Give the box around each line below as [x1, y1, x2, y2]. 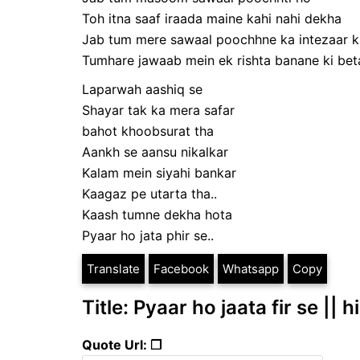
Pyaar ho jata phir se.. [82, 227, 214, 243]
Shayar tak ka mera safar [82, 101, 235, 118]
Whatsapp [223, 260, 279, 276]
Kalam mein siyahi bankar [82, 164, 236, 181]
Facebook [153, 260, 209, 276]
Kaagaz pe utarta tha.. [82, 185, 217, 202]
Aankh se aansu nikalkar [82, 143, 228, 160]
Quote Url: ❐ [82, 336, 162, 353]
